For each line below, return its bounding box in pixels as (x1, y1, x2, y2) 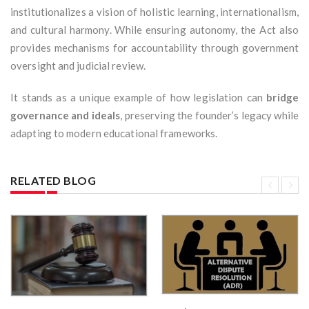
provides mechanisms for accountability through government (10, 41, 299, 54)
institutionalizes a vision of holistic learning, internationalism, (10, 6, 299, 19)
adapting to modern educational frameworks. (10, 127, 218, 140)
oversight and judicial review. (10, 59, 146, 72)
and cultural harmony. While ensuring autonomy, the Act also (10, 23, 299, 37)
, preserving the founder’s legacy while (120, 109, 299, 122)
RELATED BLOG (10, 174, 96, 188)
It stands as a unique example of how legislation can (10, 91, 267, 104)
